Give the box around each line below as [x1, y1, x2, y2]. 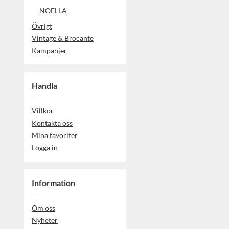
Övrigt [32, 21, 52, 30]
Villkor [32, 106, 54, 115]
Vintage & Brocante [32, 33, 94, 42]
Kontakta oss [32, 118, 73, 127]
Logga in [32, 143, 58, 152]
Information [32, 177, 75, 188]
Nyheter [32, 215, 58, 224]
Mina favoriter [32, 130, 78, 140]
